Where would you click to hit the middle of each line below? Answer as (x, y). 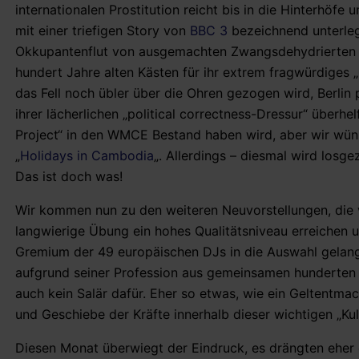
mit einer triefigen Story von (103, 31)
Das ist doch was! (69, 177)
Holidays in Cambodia (87, 156)
